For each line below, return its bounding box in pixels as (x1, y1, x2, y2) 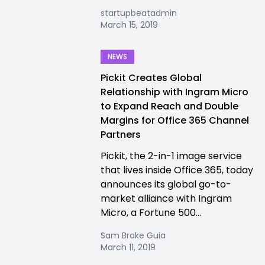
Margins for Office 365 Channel (101, 114, 249, 127)
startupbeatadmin (101, 7, 177, 19)
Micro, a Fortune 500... (101, 206, 201, 219)
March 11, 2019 (101, 241, 156, 253)
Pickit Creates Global (101, 71, 202, 85)
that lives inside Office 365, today (101, 163, 253, 177)
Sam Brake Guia (101, 230, 166, 241)
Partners (101, 128, 141, 141)
